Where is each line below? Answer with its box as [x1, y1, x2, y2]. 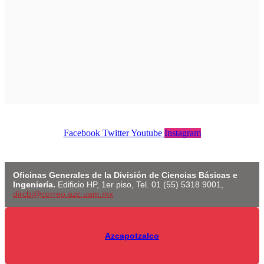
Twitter [102, 128, 129, 138]
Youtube [130, 128, 162, 138]
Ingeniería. [13, 180, 58, 190]
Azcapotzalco [105, 230, 159, 240]
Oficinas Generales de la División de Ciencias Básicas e [13, 170, 237, 180]
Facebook [63, 128, 100, 138]
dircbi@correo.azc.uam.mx [13, 189, 113, 199]
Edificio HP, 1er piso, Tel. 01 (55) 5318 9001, [58, 180, 223, 190]
